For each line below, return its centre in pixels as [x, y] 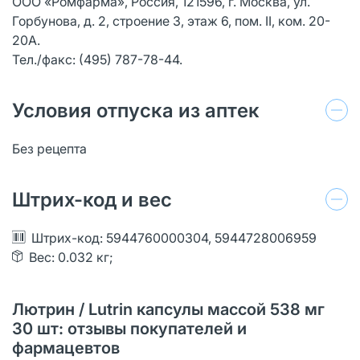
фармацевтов [66, 348]
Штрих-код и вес [92, 199]
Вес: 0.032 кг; [71, 257]
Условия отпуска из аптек [136, 110]
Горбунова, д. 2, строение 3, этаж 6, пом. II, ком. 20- [171, 20]
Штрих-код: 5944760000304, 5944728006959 [174, 237]
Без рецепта [49, 148]
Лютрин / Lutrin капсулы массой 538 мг [168, 309]
